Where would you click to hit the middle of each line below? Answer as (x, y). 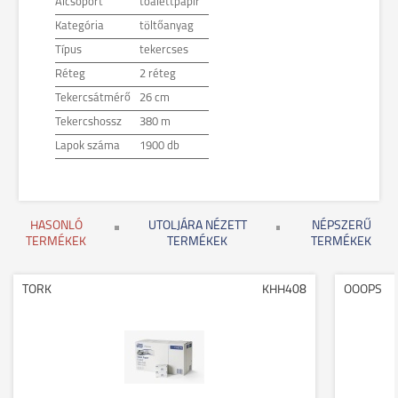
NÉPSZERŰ (341, 226)
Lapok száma (88, 146)
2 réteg (158, 74)
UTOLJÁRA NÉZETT (197, 226)
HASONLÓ (56, 226)
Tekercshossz (88, 122)
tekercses (164, 50)
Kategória (80, 26)
